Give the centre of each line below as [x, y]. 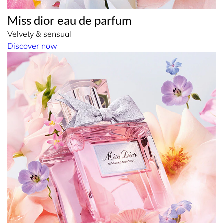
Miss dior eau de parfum [70, 20]
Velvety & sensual [39, 34]
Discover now [32, 46]
